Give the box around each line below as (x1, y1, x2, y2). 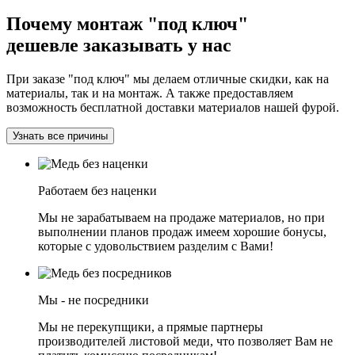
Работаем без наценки (38, 183, 157, 197)
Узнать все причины (13, 129, 108, 142)
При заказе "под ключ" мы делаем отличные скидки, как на (6, 71, 329, 86)
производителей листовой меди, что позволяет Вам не (38, 334, 333, 348)
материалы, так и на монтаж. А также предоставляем (6, 86, 293, 100)
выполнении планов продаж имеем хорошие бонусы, (38, 224, 326, 239)
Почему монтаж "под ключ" (6, 13, 248, 34)
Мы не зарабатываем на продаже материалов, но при (38, 210, 325, 224)
